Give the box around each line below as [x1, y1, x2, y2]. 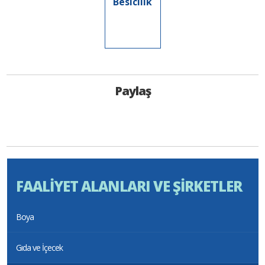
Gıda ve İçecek [15, 242, 63, 254]
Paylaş [114, 83, 151, 99]
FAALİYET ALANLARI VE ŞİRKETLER [15, 176, 242, 196]
